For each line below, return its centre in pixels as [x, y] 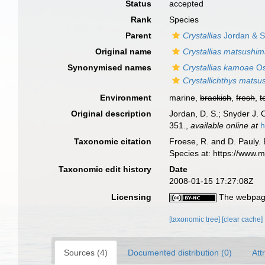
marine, [185, 98]
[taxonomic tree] [196, 219]
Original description [112, 114]
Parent [139, 35]
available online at [224, 125]
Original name [124, 51]
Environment [126, 98]
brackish [216, 98]
